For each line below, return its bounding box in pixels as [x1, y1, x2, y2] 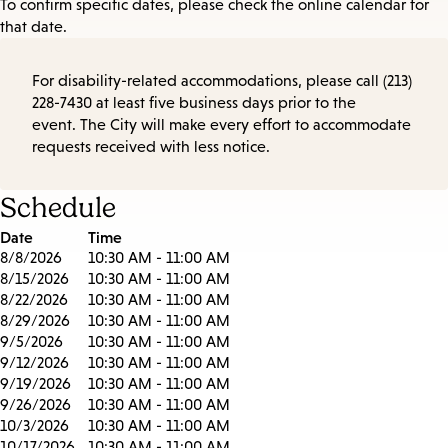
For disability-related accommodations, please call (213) [32, 72, 412, 90]
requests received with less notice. [32, 138, 270, 156]
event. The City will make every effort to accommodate [32, 116, 411, 134]
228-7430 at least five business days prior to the [32, 94, 356, 112]
